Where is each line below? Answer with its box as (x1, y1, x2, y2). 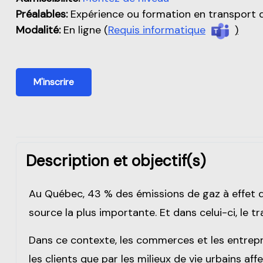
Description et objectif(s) (26, 150, 206, 171)
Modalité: (16, 23, 60, 38)
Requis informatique (108, 23, 205, 38)
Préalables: (16, 7, 68, 22)
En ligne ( (60, 23, 108, 38)
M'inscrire (33, 75, 74, 88)
